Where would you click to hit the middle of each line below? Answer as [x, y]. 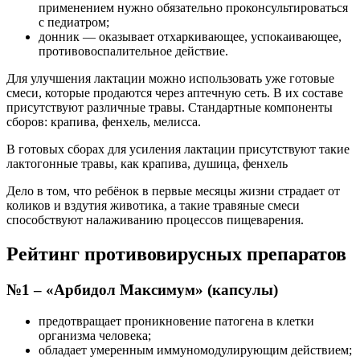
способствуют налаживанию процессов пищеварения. [155, 220]
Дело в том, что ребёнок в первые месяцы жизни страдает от [173, 191]
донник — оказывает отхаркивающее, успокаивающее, [190, 37]
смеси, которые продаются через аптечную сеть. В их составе [175, 93]
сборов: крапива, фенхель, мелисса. [104, 122]
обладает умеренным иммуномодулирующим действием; [195, 350]
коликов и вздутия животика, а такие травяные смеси [153, 206]
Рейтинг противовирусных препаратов [176, 254]
